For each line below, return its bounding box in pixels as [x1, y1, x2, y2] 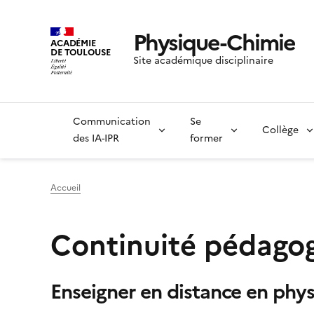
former [190, 131, 223, 146]
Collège [262, 123, 299, 138]
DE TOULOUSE [50, 45, 111, 59]
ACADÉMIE [50, 36, 96, 50]
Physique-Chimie [132, 26, 295, 60]
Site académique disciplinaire [132, 53, 273, 69]
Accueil [50, 182, 81, 195]
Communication [73, 114, 151, 130]
